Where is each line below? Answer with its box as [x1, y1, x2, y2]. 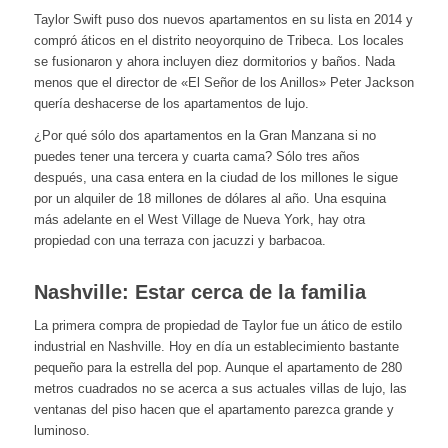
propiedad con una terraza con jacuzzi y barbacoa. [33, 233, 326, 249]
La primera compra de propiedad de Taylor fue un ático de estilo [33, 317, 402, 333]
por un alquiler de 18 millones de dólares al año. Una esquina [33, 191, 386, 207]
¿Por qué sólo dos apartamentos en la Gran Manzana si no [33, 128, 376, 144]
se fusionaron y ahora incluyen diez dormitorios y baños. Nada [33, 54, 395, 70]
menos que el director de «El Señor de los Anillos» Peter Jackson [33, 75, 414, 91]
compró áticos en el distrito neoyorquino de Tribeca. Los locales [33, 33, 404, 49]
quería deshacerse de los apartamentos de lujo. [33, 96, 309, 112]
